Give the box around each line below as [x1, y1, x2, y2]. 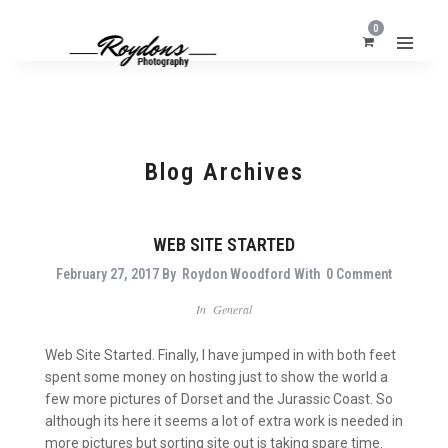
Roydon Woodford [182, 266, 291, 282]
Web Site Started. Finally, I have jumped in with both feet [45, 346, 396, 363]
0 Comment [326, 266, 392, 282]
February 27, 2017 [56, 266, 159, 282]
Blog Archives [144, 158, 304, 186]
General [213, 301, 252, 317]
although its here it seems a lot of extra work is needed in [45, 412, 403, 429]
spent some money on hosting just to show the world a [45, 368, 388, 385]
